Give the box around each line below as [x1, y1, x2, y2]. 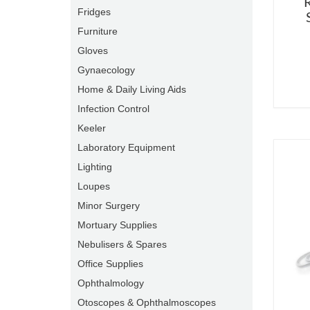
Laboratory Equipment [77, 142, 175, 153]
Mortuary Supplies [77, 219, 157, 230]
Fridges [77, 6, 111, 17]
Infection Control [77, 103, 149, 114]
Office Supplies [77, 258, 143, 269]
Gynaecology [77, 64, 135, 75]
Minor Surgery [77, 200, 140, 211]
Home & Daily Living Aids [77, 84, 186, 95]
